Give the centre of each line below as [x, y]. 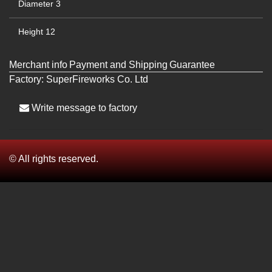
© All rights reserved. [54, 159]
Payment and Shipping [119, 65]
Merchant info [38, 65]
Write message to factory [83, 108]
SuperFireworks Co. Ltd [97, 79]
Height [31, 32]
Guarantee [192, 65]
